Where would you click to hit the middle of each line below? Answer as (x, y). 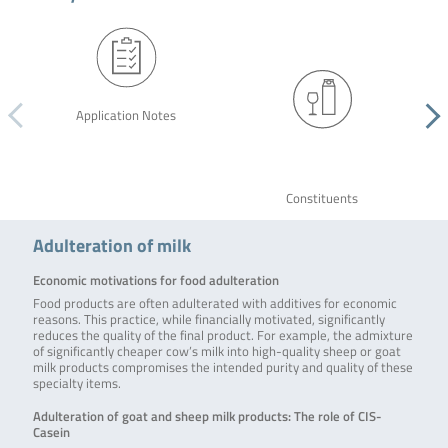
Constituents (321, 199)
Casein (51, 433)
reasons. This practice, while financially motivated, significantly (208, 320)
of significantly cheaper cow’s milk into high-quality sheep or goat (216, 352)
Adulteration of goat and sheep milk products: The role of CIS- (206, 417)
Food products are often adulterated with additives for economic (214, 304)
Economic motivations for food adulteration (155, 281)
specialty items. (76, 384)
